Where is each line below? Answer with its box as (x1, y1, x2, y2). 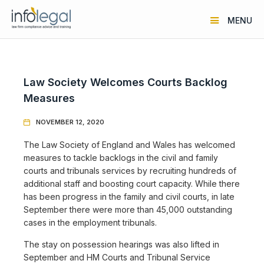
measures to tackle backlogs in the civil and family (24, 152, 218, 163)
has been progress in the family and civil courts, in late (24, 191, 235, 202)
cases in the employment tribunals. (24, 217, 157, 227)
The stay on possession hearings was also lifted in (24, 239, 219, 249)
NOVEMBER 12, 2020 (36, 117, 104, 126)
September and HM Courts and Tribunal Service (24, 252, 210, 262)
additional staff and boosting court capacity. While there (24, 178, 240, 189)
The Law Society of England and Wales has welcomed (24, 139, 235, 150)
